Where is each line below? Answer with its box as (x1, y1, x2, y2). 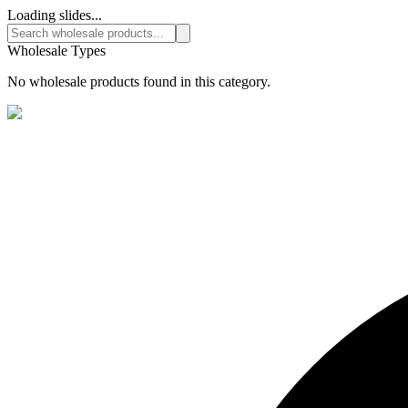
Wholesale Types (7, 43, 106, 58)
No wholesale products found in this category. (7, 74, 270, 89)
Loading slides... (7, 7, 102, 23)
